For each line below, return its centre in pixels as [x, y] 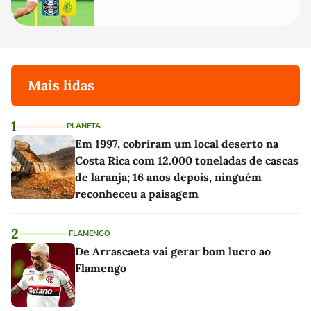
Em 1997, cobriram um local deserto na [177, 143]
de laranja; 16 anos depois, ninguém [168, 177]
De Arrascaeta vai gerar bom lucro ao [173, 251]
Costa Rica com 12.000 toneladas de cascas [187, 160]
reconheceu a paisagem [137, 193]
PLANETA [84, 126]
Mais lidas [61, 85]
